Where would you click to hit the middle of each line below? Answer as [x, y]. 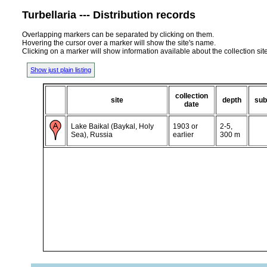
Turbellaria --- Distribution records [109, 15]
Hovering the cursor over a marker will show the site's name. [119, 43]
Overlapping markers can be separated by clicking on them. [118, 34]
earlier [183, 134]
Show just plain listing [61, 69]
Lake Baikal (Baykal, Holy [112, 126]
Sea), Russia [92, 134]
